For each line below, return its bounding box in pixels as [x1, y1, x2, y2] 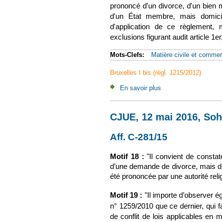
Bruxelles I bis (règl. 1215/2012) [110, 68, 201, 76]
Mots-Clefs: [110, 51, 146, 58]
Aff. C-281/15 [110, 132, 167, 143]
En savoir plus [120, 84, 161, 92]
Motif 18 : [110, 152, 144, 161]
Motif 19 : [110, 191, 143, 200]
